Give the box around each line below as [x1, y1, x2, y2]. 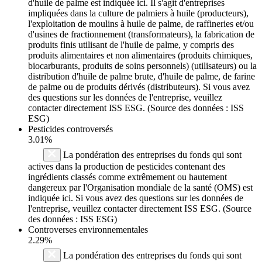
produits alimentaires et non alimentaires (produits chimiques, [28, 50, 253, 60]
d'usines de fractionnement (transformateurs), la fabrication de [28, 29, 254, 39]
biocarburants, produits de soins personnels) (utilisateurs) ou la [28, 60, 257, 71]
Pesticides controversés [28, 123, 113, 134]
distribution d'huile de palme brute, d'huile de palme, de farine [28, 71, 255, 81]
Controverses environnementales [28, 224, 148, 235]
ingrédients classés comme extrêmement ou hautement [28, 171, 227, 182]
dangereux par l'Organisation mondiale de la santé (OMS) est [28, 182, 253, 192]
